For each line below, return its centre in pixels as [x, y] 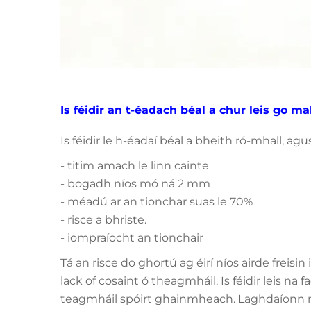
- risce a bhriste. [103, 220]
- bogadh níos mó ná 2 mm [135, 184]
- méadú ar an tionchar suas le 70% [157, 202]
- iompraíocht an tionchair [132, 238]
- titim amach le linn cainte [135, 166]
